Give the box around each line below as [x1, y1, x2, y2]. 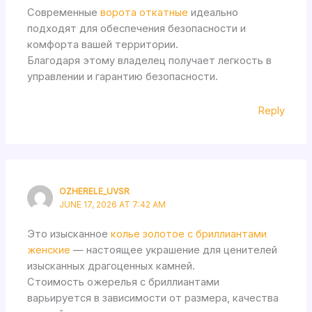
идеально [188, 6, 239, 19]
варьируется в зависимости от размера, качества [27, 292, 279, 305]
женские [27, 244, 71, 257]
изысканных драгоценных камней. [27, 260, 196, 273]
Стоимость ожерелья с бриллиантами [27, 276, 220, 289]
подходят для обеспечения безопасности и [27, 22, 247, 36]
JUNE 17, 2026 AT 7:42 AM [59, 199, 166, 210]
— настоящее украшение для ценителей [70, 244, 278, 257]
